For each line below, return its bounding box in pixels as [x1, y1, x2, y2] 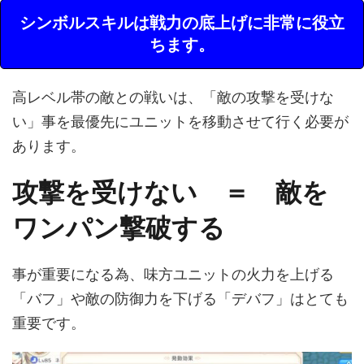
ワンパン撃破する [12, 212, 225, 245]
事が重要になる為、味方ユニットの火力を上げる [12, 266, 334, 284]
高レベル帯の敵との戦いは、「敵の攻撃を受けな [12, 89, 334, 106]
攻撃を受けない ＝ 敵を [12, 176, 328, 209]
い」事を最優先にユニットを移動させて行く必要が [12, 113, 349, 131]
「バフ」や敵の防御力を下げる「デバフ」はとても [12, 290, 349, 308]
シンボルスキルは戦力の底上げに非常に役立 [19, 13, 344, 33]
